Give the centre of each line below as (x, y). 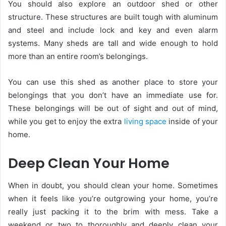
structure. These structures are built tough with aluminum (113, 17)
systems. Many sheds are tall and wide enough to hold (113, 43)
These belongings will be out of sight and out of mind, (113, 108)
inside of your (192, 121)
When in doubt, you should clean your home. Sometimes (113, 186)
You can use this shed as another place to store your (113, 82)
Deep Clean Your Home (89, 163)
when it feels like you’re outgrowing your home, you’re (113, 199)
